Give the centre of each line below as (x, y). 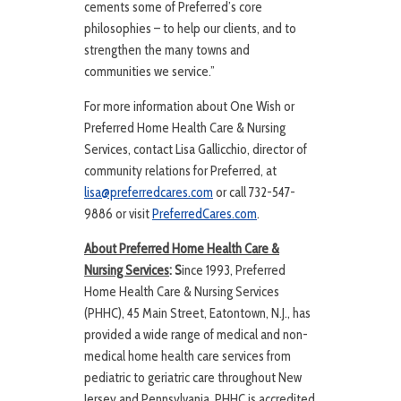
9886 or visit (118, 214)
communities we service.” (149, 72)
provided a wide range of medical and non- (196, 335)
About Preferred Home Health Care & (182, 249)
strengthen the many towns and (167, 51)
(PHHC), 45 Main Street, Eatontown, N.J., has (197, 314)
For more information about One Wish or (189, 107)
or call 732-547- (254, 193)
